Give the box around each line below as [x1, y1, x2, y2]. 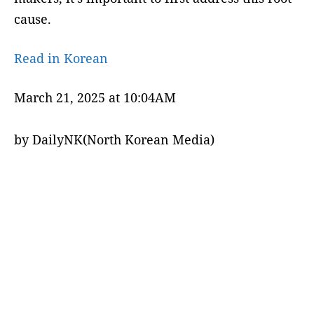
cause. [14, 10, 51, 27]
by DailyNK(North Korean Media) [14, 130, 214, 148]
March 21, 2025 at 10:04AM [14, 88, 176, 106]
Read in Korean [14, 49, 108, 67]
